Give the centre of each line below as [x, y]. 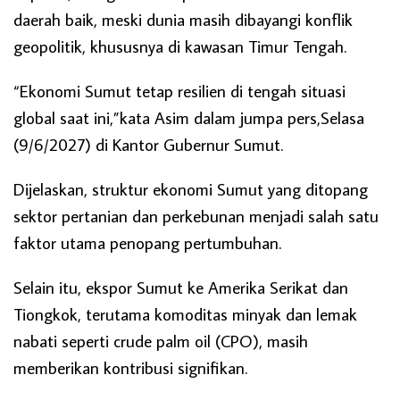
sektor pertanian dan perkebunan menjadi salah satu [196, 215]
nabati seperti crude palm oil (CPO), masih [161, 340]
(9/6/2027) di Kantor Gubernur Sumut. [148, 144]
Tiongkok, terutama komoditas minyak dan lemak [185, 313]
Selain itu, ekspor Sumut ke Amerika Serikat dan [181, 287]
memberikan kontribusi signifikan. [130, 367]
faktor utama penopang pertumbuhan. [147, 242]
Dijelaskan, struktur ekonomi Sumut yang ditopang [191, 188]
